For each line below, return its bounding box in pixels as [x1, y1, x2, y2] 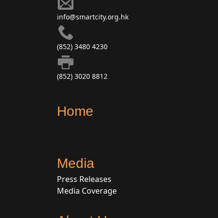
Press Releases [57, 174, 111, 185]
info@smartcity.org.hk [57, 12, 128, 22]
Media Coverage [57, 185, 117, 197]
